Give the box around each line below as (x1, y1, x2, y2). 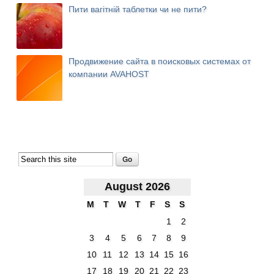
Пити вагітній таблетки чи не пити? (68, 4, 207, 14)
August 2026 (104, 180, 170, 193)
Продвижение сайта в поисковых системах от (68, 56, 251, 66)
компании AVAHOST (68, 69, 150, 79)
